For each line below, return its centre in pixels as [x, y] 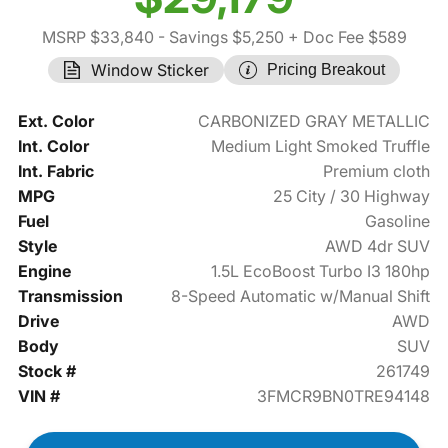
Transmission [70, 296]
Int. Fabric [55, 171]
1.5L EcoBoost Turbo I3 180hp [321, 271]
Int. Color [53, 146]
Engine [44, 271]
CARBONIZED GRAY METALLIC [314, 121]
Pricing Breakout [326, 70]
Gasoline [398, 221]
